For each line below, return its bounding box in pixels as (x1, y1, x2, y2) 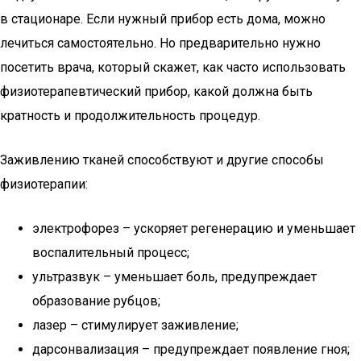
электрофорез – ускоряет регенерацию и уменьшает (32, 221, 355, 236)
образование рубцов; (32, 293, 160, 309)
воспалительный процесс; (32, 245, 189, 260)
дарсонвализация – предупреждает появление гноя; (32, 342, 350, 357)
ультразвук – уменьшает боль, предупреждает (32, 269, 317, 284)
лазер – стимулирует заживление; (32, 317, 239, 333)
